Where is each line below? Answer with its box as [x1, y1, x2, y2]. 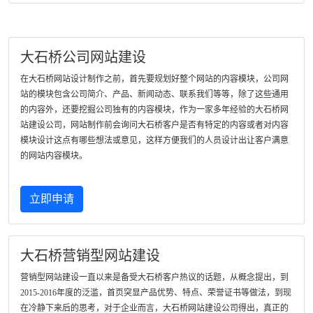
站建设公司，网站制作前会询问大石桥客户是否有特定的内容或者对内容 [20, 120, 289, 130]
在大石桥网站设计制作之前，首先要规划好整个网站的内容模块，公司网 [20, 74, 289, 84]
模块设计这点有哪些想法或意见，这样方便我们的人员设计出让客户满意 [20, 136, 289, 145]
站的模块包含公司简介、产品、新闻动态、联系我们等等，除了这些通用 [20, 89, 289, 99]
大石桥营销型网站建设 [20, 248, 160, 263]
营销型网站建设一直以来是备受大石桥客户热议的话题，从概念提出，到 [20, 272, 289, 282]
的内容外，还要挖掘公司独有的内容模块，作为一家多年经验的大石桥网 [20, 105, 289, 115]
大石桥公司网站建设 [20, 50, 146, 65]
